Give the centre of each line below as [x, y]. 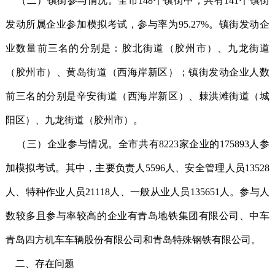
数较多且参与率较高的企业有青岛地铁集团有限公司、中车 [137, 216]
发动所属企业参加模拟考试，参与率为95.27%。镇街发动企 [137, 24]
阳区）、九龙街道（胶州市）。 [74, 120]
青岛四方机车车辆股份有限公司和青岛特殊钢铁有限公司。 [133, 240]
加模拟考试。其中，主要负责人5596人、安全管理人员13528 [137, 168]
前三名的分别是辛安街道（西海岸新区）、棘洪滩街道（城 [137, 96]
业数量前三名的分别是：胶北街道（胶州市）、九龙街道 [137, 48]
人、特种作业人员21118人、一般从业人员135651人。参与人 [137, 192]
